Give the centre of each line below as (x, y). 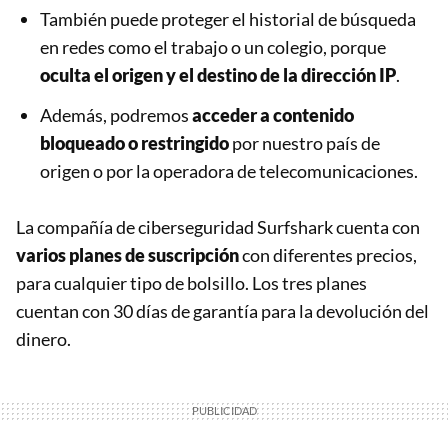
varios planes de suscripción (127, 255)
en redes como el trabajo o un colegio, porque (213, 47)
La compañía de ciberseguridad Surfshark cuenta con (218, 227)
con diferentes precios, (328, 255)
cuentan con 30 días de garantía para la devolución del (222, 311)
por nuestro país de (304, 143)
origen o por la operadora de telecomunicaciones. (229, 171)
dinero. (43, 339)
